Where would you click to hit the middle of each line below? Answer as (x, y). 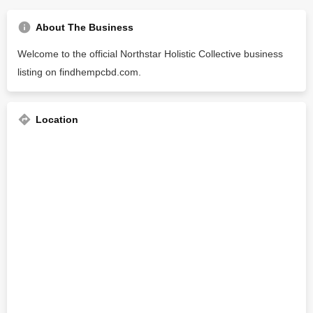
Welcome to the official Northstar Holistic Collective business (150, 54)
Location (57, 119)
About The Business (85, 27)
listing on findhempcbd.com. (79, 72)
